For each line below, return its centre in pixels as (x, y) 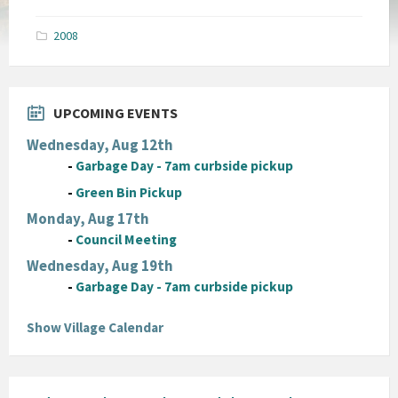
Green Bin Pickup (129, 192)
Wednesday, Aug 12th (100, 144)
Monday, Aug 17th (88, 218)
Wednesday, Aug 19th (100, 265)
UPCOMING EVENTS (115, 112)
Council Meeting (127, 239)
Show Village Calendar (95, 327)
